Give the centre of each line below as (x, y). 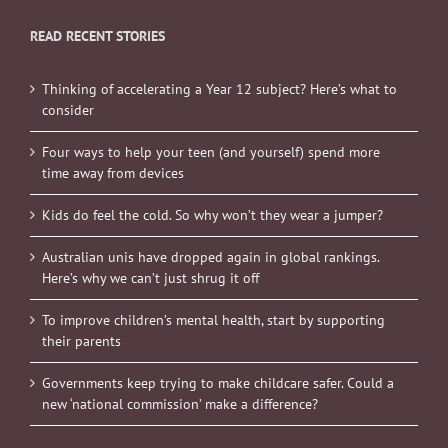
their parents (81, 340)
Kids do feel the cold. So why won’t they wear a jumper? (212, 214)
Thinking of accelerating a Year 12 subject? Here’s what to (219, 88)
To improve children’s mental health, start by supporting (213, 319)
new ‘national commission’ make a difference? (180, 403)
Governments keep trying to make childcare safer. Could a (218, 382)
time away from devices (113, 172)
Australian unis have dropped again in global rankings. (210, 256)
